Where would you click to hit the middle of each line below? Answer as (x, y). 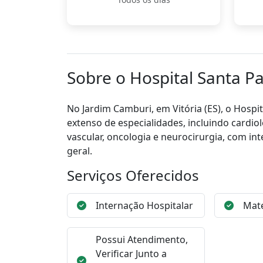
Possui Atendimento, (142, 240)
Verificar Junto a (131, 254)
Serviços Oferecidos (133, 175)
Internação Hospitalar (144, 205)
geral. (80, 151)
